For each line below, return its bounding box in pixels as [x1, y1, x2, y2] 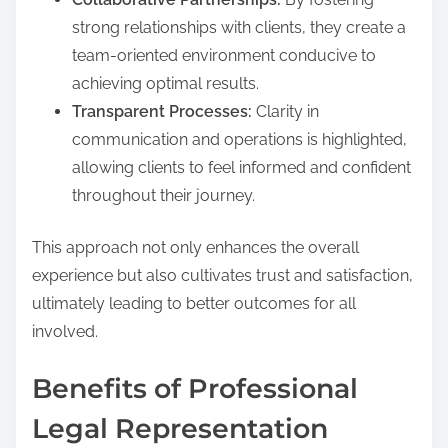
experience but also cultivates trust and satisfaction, [32, 266, 413, 286]
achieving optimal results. [72, 74, 259, 94]
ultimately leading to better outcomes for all [32, 294, 356, 314]
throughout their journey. [72, 186, 255, 206]
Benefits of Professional [32, 371, 358, 405]
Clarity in [252, 102, 319, 122]
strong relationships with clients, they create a [72, 18, 406, 38]
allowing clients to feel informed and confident [72, 158, 411, 178]
